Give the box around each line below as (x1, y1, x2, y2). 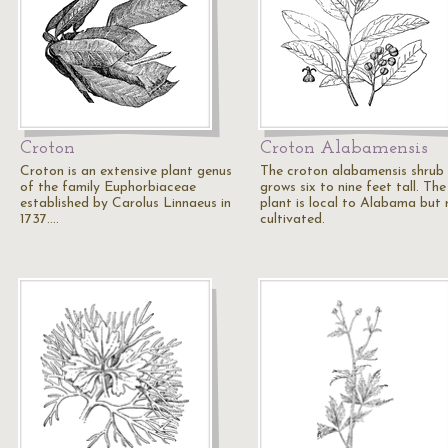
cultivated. (260, 212, 325, 227)
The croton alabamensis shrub (260, 164, 444, 179)
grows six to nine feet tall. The (260, 180, 446, 195)
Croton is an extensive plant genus (20, 164, 232, 179)
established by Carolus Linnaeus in (20, 196, 231, 211)
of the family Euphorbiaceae (20, 180, 196, 195)
